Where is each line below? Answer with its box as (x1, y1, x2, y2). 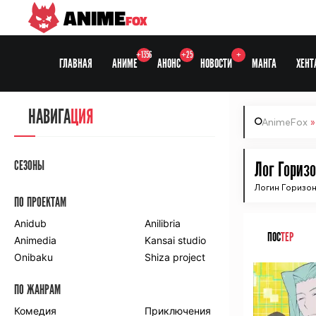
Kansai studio (145, 234, 207, 246)
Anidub (14, 217, 47, 229)
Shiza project (145, 251, 206, 263)
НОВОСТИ (200, 56, 232, 71)
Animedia (14, 234, 56, 246)
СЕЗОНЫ (14, 158, 44, 174)
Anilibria (145, 217, 181, 229)
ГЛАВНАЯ (59, 56, 92, 71)
